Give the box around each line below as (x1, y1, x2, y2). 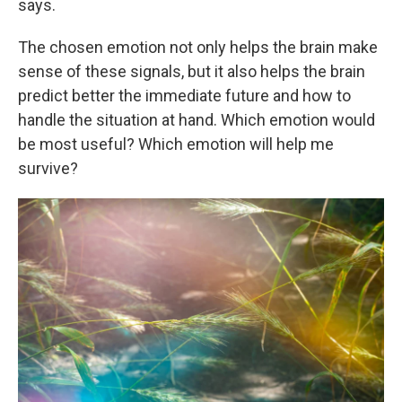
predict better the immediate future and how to (18, 85, 351, 105)
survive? (18, 158, 78, 178)
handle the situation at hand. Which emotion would (18, 109, 375, 129)
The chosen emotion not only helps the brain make (18, 37, 378, 57)
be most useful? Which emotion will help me (18, 134, 334, 153)
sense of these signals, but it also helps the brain (18, 61, 365, 81)
